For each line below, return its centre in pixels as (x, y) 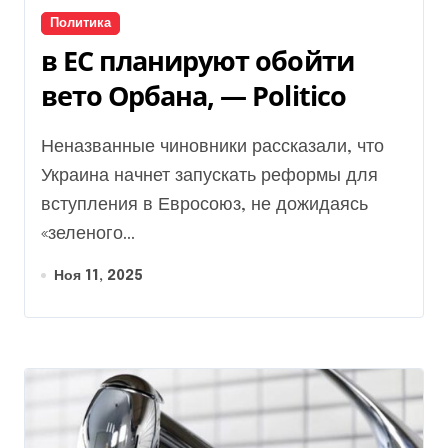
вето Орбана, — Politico (193, 95)
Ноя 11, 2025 (98, 275)
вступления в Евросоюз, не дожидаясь (204, 204)
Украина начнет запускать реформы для (209, 175)
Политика (80, 23)
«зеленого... (88, 233)
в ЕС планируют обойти (197, 60)
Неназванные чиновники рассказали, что (47, 146)
